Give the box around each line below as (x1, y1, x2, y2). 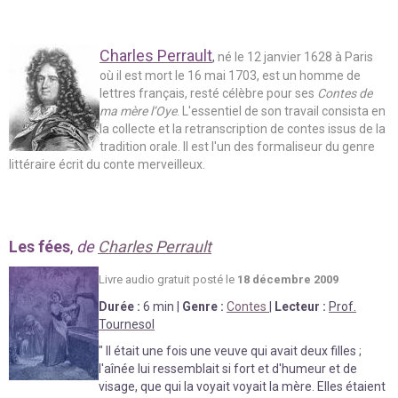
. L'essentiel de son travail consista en (177, 103, 386, 118)
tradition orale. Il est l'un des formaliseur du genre (99, 139, 375, 154)
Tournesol (99, 316, 155, 331)
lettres (99, 85, 136, 100)
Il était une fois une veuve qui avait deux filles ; (106, 343, 362, 358)
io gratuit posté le (145, 272, 237, 286)
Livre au (99, 272, 138, 286)
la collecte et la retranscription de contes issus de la (99, 121, 386, 136)
